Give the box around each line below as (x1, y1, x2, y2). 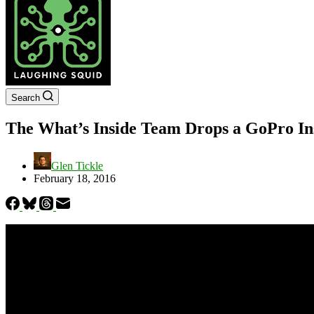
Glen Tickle (51, 159, 103, 172)
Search (11, 93, 40, 103)
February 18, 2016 (34, 172, 116, 184)
